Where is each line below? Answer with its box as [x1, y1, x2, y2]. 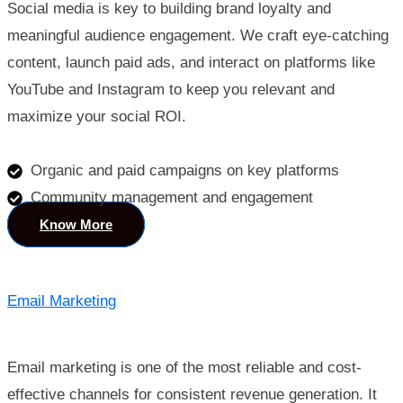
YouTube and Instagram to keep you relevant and [7, 81, 335, 99]
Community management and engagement [31, 189, 314, 207]
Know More [40, 217, 112, 233]
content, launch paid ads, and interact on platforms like [7, 54, 375, 72]
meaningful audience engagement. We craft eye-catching [7, 27, 389, 45]
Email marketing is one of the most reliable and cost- [7, 358, 362, 376]
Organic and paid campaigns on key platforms [31, 162, 340, 180]
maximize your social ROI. [7, 108, 186, 126]
